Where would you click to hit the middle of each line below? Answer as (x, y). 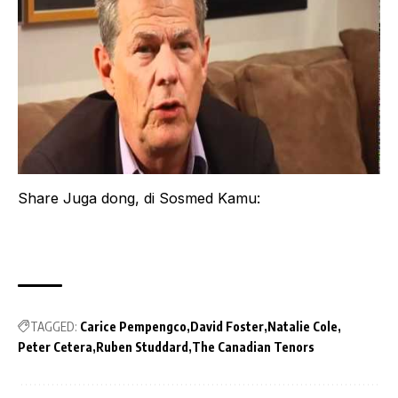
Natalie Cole (302, 327)
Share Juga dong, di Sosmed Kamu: (139, 199)
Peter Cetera (55, 347)
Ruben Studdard (142, 347)
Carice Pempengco (133, 327)
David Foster (227, 327)
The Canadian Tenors (253, 347)
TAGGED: (54, 327)
